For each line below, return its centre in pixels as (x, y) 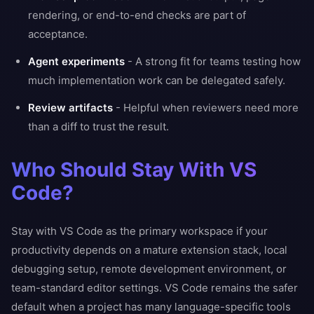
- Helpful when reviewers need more (206, 108)
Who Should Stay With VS (134, 170)
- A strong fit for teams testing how (213, 61)
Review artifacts (70, 108)
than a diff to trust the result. (98, 127)
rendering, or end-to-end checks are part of (137, 15)
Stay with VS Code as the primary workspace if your (139, 231)
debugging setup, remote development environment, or (149, 269)
